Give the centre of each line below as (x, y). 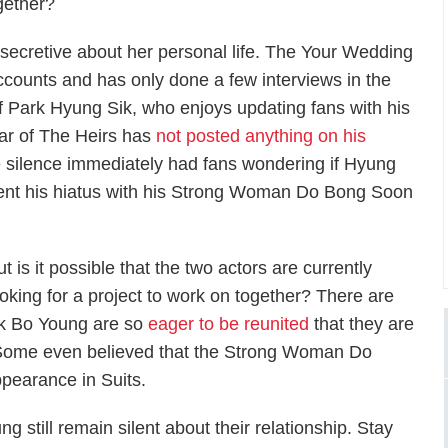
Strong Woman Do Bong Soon (292, 192)
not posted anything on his (261, 136)
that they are (362, 324)
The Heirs (78, 136)
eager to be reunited (229, 324)
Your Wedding (357, 52)
